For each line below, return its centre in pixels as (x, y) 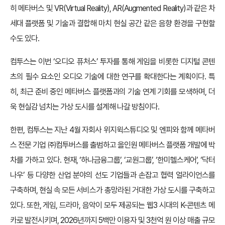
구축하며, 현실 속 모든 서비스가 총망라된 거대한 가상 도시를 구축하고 (113, 190)
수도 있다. (25, 38)
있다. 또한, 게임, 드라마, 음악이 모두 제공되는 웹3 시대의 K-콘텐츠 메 (113, 205)
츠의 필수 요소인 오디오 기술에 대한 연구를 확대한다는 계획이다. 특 (113, 77)
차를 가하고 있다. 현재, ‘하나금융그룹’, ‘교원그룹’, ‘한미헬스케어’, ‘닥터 (113, 160)
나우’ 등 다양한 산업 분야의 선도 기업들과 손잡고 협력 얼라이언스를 (113, 175)
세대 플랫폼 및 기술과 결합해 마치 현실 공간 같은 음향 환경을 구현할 (113, 23)
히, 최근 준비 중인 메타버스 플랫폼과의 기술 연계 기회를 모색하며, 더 (113, 92)
